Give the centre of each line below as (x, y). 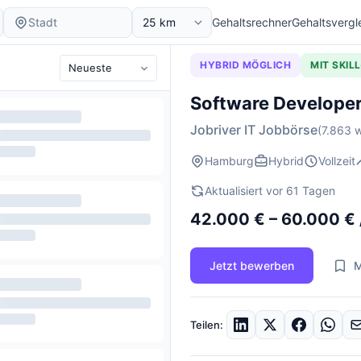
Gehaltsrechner (252, 22)
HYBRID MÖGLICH (245, 65)
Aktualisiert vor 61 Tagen (270, 191)
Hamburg (229, 161)
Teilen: (207, 324)
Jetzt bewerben (252, 266)
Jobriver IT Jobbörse (254, 130)
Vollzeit (337, 161)
